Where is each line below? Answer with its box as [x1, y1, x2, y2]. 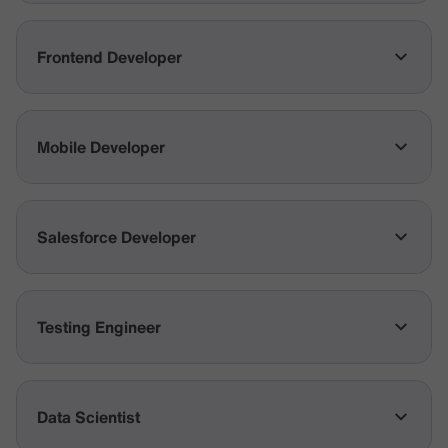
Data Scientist [37, 405, 140, 429]
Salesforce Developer [37, 225, 196, 249]
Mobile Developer [37, 135, 165, 159]
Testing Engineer [37, 315, 161, 339]
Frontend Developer [37, 45, 182, 69]
